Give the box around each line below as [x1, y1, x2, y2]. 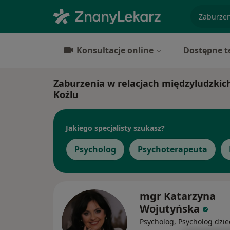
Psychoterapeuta [138, 144, 207, 155]
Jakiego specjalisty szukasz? [66, 123, 165, 133]
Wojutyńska [140, 202, 200, 216]
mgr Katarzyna [140, 189, 216, 203]
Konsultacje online [76, 45, 154, 56]
